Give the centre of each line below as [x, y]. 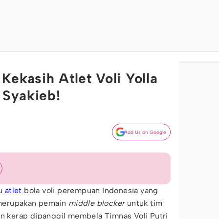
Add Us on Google [145, 132]
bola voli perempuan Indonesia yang [90, 190]
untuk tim [144, 203]
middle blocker [97, 203]
